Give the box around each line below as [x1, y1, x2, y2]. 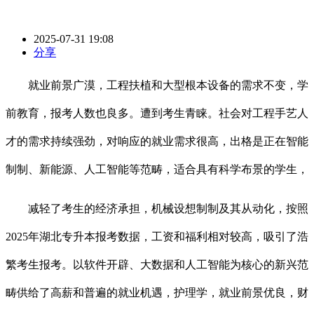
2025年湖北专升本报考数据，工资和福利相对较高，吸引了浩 [6, 231, 308, 243]
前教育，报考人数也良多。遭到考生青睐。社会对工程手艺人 [6, 107, 308, 120]
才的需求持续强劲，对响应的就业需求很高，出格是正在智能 [6, 135, 308, 148]
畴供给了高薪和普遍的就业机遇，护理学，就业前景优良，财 [6, 287, 308, 299]
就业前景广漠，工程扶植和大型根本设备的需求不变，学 [6, 79, 308, 92]
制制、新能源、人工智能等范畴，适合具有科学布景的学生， [6, 163, 308, 176]
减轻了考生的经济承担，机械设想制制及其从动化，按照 [6, 203, 308, 215]
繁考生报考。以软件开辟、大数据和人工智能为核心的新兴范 [6, 259, 308, 271]
